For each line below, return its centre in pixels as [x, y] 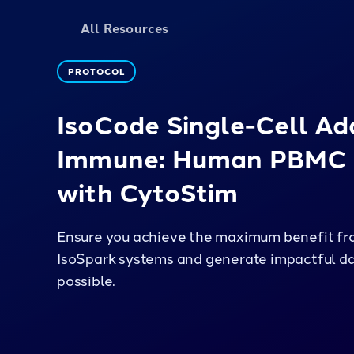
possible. [87, 279]
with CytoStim [148, 191]
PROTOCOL [96, 71]
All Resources [125, 28]
